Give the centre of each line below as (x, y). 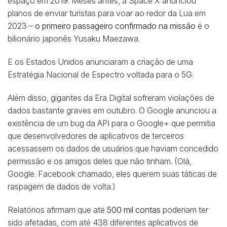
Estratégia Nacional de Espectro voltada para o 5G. (101, 75)
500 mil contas (134, 210)
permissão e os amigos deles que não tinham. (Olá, (100, 161)
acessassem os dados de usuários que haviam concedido (113, 149)
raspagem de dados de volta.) (62, 187)
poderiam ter (184, 210)
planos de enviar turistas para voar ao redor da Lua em (107, 13)
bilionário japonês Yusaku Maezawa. (74, 39)
